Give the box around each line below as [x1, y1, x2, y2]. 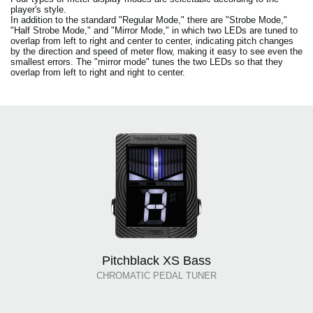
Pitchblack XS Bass [102, 253, 211, 268]
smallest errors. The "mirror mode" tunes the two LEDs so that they [10, 56, 283, 67]
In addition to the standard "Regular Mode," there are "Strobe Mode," [10, 14, 287, 25]
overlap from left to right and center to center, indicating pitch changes [10, 35, 293, 46]
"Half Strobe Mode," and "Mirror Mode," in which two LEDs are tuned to [10, 24, 298, 36]
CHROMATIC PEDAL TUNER [96, 270, 217, 281]
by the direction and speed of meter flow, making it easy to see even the [10, 45, 303, 57]
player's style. [10, 3, 66, 15]
